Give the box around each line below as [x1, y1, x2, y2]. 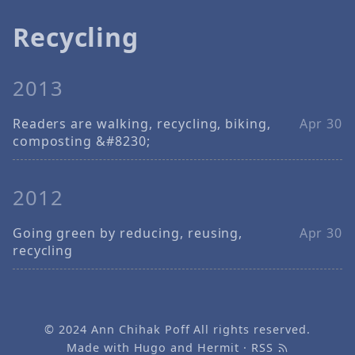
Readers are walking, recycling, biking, [12, 114, 272, 132]
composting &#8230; [12, 132, 151, 150]
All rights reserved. [189, 322, 311, 338]
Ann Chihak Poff [91, 322, 190, 338]
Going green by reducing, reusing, [12, 224, 243, 242]
